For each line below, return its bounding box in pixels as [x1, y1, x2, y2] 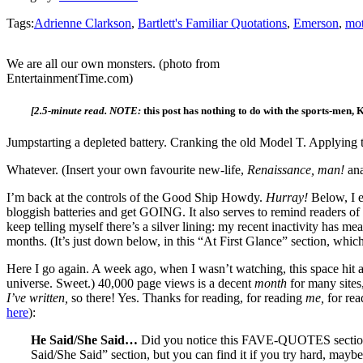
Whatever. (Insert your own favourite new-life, [6, 162, 247, 177]
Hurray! [266, 190, 311, 204]
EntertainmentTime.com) [6, 71, 133, 86]
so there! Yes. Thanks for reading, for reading [71, 290, 305, 305]
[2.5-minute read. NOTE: [31, 104, 141, 117]
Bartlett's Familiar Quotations [138, 16, 287, 31]
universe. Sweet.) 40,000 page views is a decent [6, 275, 254, 290]
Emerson [293, 16, 339, 31]
